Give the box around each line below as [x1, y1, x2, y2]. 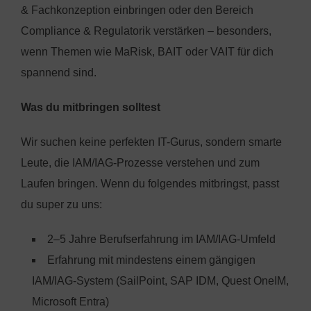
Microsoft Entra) [32, 295, 109, 308]
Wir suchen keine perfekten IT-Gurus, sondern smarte [21, 135, 282, 148]
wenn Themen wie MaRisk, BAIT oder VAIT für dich [21, 45, 274, 58]
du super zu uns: [21, 198, 102, 210]
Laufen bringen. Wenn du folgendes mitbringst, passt [21, 177, 279, 190]
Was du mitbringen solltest [21, 101, 160, 113]
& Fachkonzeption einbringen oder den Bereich [21, 3, 253, 16]
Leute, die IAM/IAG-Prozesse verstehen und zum [21, 156, 260, 169]
